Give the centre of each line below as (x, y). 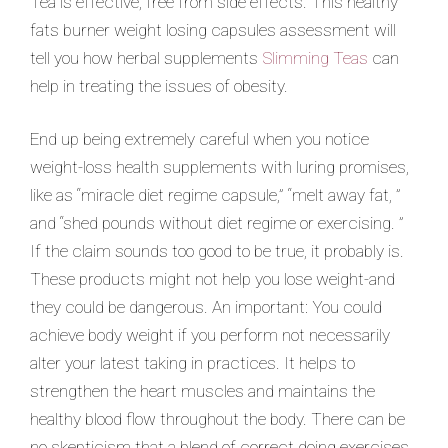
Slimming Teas (315, 57)
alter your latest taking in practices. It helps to (192, 363)
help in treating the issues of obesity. (159, 85)
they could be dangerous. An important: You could (206, 307)
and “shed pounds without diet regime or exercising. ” (217, 223)
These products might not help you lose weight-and (212, 279)
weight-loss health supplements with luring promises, (219, 167)
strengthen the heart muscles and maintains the (202, 391)
